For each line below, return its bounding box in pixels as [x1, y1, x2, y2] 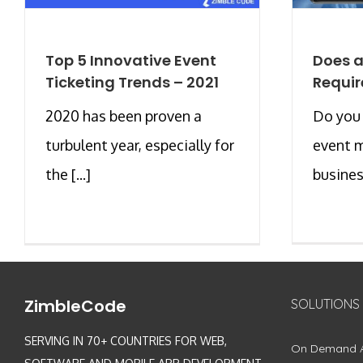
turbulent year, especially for [45, 135, 234, 154]
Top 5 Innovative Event [45, 49, 216, 70]
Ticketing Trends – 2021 [45, 71, 219, 92]
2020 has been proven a [45, 106, 202, 125]
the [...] [45, 164, 91, 183]
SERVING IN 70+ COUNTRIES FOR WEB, [24, 333, 227, 348]
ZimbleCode [24, 294, 126, 318]
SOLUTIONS [290, 295, 360, 312]
